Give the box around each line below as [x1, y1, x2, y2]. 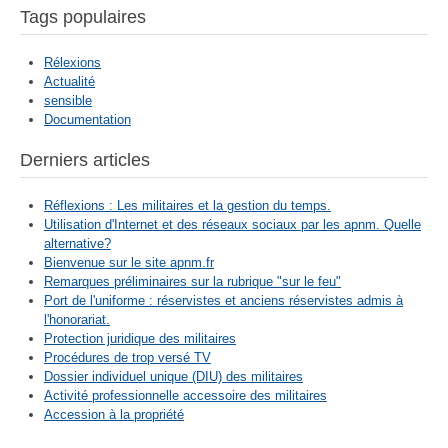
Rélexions [44, 54, 101, 70]
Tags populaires [20, 6, 146, 27]
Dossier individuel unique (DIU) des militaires [44, 368, 303, 384]
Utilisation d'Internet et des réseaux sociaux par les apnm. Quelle [44, 216, 421, 232]
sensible [44, 92, 92, 108]
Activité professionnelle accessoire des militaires [44, 387, 327, 403]
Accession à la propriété [44, 406, 184, 422]
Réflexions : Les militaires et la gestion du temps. [44, 197, 331, 213]
